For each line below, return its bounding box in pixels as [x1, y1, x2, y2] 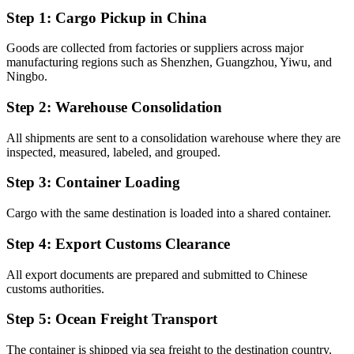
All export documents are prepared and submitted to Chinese [6, 267, 307, 281]
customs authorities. [6, 281, 104, 296]
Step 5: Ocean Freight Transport [6, 311, 217, 328]
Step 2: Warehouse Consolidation [6, 99, 222, 116]
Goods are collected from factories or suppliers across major [6, 41, 303, 55]
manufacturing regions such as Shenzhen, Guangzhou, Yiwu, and [6, 55, 332, 70]
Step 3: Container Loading [6, 174, 180, 191]
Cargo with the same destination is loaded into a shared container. [6, 206, 331, 220]
